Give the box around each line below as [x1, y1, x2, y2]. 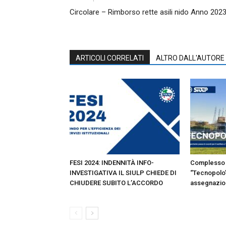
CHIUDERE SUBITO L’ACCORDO [70, 179, 163, 187]
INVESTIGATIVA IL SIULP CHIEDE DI [70, 168, 177, 177]
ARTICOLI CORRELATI [76, 53, 144, 62]
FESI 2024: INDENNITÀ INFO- [70, 158, 154, 166]
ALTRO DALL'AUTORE [156, 53, 224, 62]
